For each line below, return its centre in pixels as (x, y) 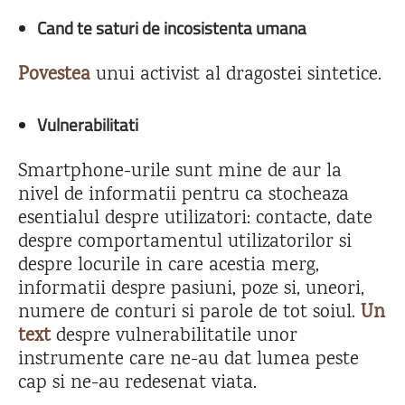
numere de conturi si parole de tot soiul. (189, 313)
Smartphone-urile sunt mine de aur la (180, 172)
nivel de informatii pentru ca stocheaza (184, 195)
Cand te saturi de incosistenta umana (172, 27)
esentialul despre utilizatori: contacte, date (195, 219)
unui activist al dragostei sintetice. (236, 75)
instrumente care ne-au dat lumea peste (188, 360)
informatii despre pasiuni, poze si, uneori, (191, 289)
